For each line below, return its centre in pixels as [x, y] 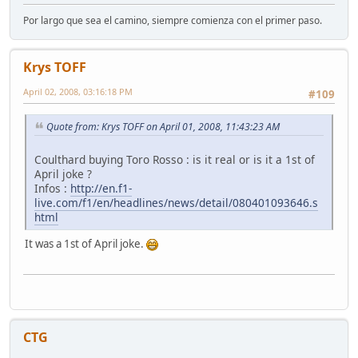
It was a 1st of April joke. [86, 243]
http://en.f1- [101, 188]
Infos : [52, 188]
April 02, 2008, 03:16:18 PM [78, 91]
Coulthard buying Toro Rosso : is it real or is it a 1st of [175, 159]
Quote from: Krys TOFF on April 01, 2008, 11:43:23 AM [163, 127]
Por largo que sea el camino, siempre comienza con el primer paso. [173, 20]
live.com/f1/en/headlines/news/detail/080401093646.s [176, 202]
